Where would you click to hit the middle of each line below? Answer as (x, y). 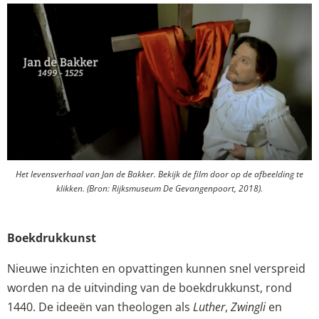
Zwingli (248, 307)
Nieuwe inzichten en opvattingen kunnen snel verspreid (156, 269)
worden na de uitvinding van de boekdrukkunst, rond (150, 288)
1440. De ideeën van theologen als (100, 307)
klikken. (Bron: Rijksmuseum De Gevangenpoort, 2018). (159, 189)
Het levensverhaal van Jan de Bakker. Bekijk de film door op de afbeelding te (159, 174)
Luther (209, 307)
